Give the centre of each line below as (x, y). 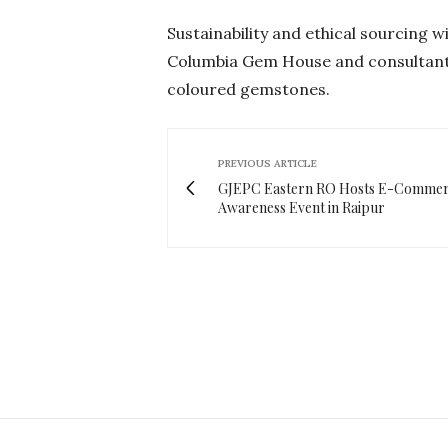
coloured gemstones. (248, 88)
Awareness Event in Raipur (301, 207)
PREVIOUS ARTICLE (267, 163)
